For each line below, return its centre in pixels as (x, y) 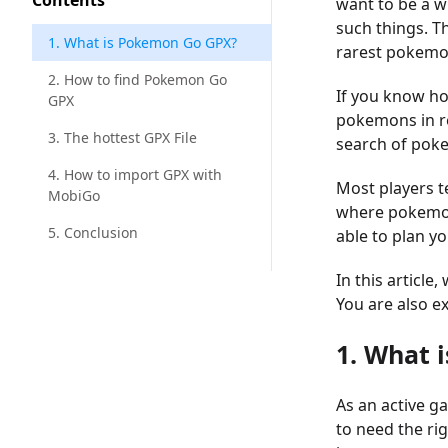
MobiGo (74, 195)
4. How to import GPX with (135, 174)
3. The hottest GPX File (122, 137)
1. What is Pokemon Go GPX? (142, 42)
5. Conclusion (93, 232)
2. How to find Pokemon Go (137, 79)
